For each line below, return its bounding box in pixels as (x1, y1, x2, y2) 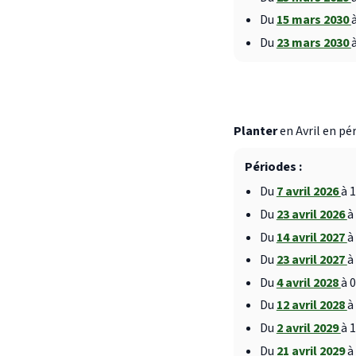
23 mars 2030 (276, 33, 351, 52)
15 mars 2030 (276, 11, 351, 29)
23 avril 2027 (276, 251, 347, 269)
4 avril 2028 (276, 273, 341, 292)
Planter (234, 122, 277, 140)
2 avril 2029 (276, 319, 341, 338)
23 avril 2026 (276, 206, 347, 224)
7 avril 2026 (276, 183, 341, 201)
